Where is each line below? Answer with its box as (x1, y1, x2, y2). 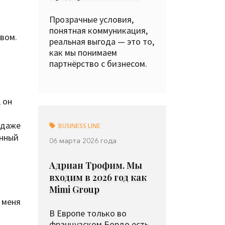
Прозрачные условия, (49, 14, 134, 25)
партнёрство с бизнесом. (49, 58, 147, 69)
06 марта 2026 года (49, 136, 117, 145)
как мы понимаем (49, 47, 117, 58)
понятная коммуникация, (49, 25, 148, 36)
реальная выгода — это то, (49, 36, 154, 47)
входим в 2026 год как (49, 171, 147, 183)
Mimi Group (49, 183, 99, 195)
